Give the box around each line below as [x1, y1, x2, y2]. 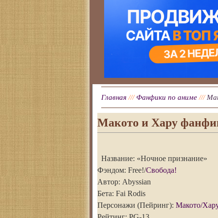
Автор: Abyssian [97, 177, 151, 186]
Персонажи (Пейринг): [97, 200, 176, 209]
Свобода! [146, 165, 177, 174]
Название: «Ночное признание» [101, 154, 207, 163]
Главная [101, 93, 127, 101]
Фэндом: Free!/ [97, 165, 146, 174]
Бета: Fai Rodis [97, 189, 145, 198]
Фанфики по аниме [136, 93, 197, 101]
